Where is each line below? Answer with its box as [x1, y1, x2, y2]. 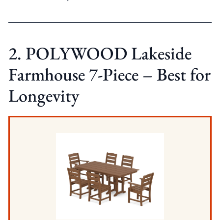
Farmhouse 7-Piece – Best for [8, 63, 211, 86]
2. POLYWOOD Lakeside [8, 42, 192, 65]
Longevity [8, 84, 79, 108]
